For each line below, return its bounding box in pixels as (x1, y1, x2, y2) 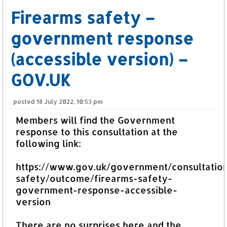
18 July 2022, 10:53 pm (36, 98, 103, 106)
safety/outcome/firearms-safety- (16, 172, 172, 184)
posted (13, 98, 36, 106)
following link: (16, 137, 81, 149)
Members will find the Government (16, 114, 175, 126)
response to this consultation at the (16, 126, 178, 138)
